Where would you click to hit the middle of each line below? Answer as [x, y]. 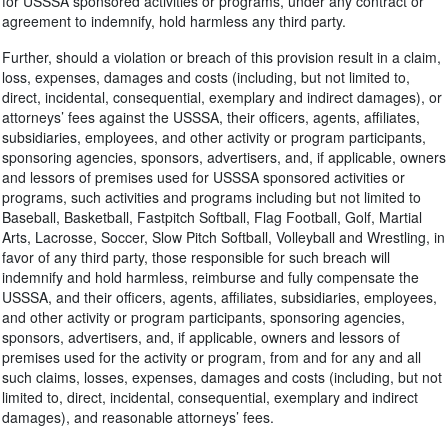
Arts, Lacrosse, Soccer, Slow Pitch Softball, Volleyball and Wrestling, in [223, 237]
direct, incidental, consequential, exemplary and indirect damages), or [222, 97]
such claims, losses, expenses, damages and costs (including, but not [222, 377]
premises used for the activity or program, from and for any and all [211, 357]
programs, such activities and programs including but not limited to [211, 197]
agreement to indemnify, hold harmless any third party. [174, 21]
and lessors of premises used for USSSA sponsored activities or [203, 177]
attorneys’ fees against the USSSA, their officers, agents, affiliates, [211, 117]
